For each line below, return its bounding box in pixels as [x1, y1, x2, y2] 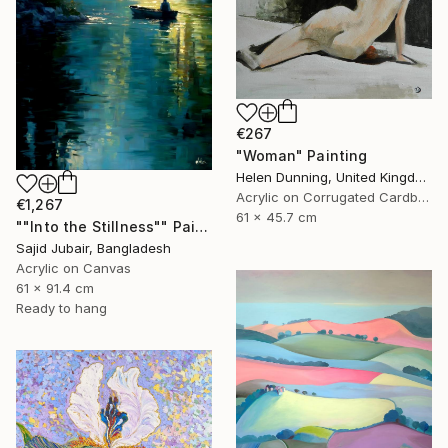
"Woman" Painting [236, 147, 368, 165]
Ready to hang [16, 299, 107, 316]
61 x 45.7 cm [236, 209, 317, 226]
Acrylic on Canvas [16, 259, 131, 276]
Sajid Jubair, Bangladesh [16, 239, 171, 256]
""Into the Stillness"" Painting [195, 217, 209, 235]
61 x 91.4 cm [16, 279, 94, 296]
